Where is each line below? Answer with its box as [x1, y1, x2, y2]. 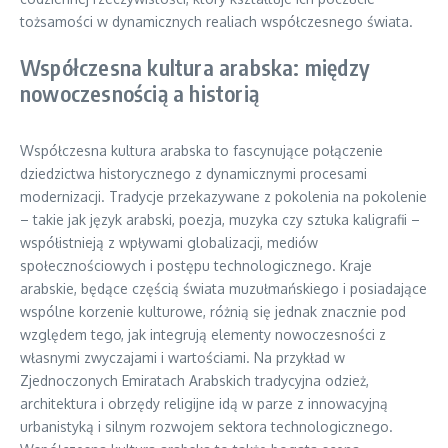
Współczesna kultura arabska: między [20, 53, 371, 81]
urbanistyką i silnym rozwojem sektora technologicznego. [20, 418, 393, 435]
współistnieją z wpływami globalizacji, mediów [20, 234, 318, 251]
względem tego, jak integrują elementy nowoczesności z [20, 326, 386, 343]
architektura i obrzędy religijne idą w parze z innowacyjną [20, 395, 388, 412]
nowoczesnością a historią [20, 79, 259, 107]
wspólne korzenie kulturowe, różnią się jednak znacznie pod [20, 303, 406, 320]
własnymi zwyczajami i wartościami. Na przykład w [20, 349, 345, 366]
